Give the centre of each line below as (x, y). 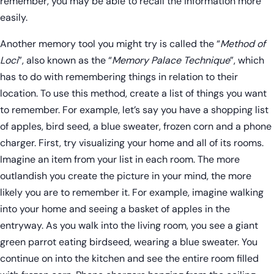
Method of (243, 44)
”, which (247, 61)
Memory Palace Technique (171, 61)
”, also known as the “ (65, 61)
